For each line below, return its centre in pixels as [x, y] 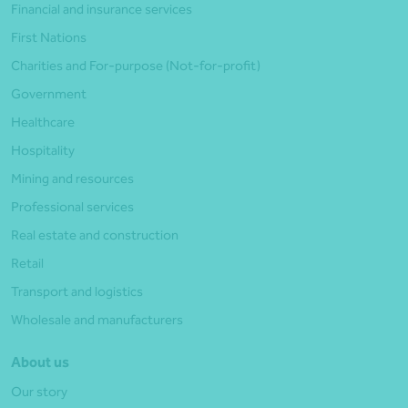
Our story [39, 392]
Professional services [72, 207]
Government [49, 94]
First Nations [49, 38]
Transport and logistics [77, 292]
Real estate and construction [95, 235]
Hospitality [43, 151]
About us [40, 362]
